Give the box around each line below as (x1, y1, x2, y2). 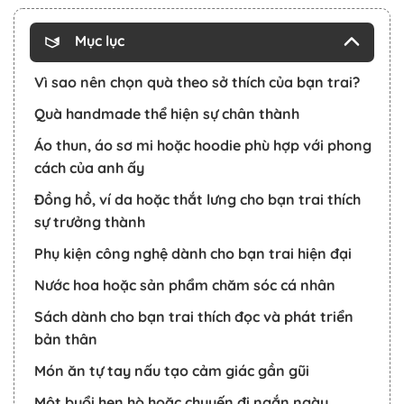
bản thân (34, 329, 97, 348)
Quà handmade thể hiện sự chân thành (34, 104, 299, 123)
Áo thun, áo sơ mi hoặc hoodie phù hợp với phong (34, 135, 372, 154)
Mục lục (75, 31, 124, 50)
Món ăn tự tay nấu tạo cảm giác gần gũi (34, 361, 309, 380)
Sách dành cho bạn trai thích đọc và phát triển (34, 307, 353, 326)
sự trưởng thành (34, 212, 145, 231)
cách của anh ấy (34, 158, 144, 177)
